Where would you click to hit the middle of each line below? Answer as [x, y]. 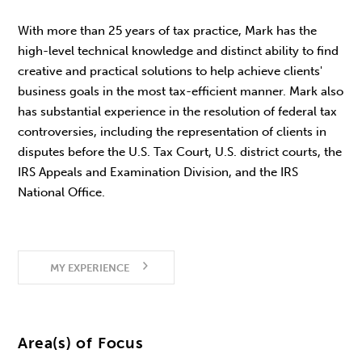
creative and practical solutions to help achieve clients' [170, 72]
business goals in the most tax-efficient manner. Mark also [181, 92]
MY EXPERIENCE [89, 267]
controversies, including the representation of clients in [173, 132]
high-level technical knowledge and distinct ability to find [179, 51]
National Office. [62, 193]
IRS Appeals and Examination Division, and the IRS [158, 173]
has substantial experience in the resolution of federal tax [178, 112]
